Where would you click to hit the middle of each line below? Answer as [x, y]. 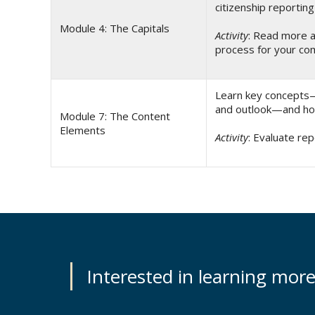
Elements [83, 130]
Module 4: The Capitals [115, 28]
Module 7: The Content [115, 116]
